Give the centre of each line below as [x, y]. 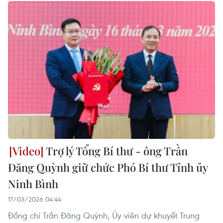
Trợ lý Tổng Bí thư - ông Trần [116, 151]
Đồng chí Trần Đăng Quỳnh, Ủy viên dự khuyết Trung [104, 216]
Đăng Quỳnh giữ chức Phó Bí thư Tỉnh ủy [108, 167]
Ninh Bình [33, 184]
